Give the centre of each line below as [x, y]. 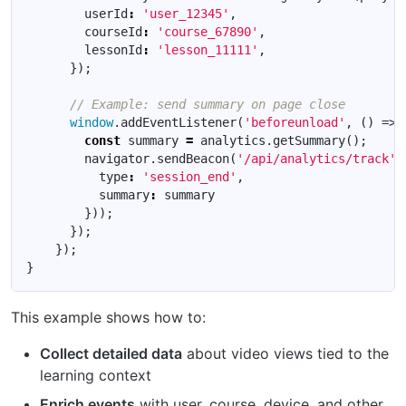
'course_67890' [208, 31]
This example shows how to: [108, 317]
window [92, 122]
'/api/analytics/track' [316, 158]
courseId [113, 31]
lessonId [113, 49]
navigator [117, 158]
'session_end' [189, 176]
